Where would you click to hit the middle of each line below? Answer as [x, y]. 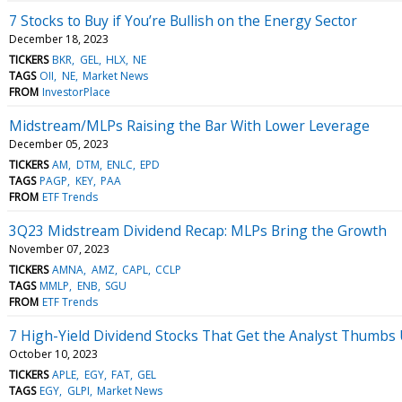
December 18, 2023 [59, 39]
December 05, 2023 [59, 144]
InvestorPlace [77, 92]
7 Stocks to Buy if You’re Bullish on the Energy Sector [183, 20]
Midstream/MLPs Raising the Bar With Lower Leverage [189, 125]
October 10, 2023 [53, 354]
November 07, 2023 [59, 249]
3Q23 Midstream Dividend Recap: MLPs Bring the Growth [198, 230]
